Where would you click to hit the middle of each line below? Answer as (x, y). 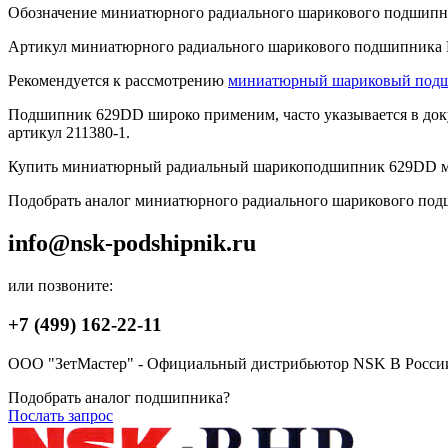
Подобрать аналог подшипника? (119, 397)
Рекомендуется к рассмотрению (118, 81)
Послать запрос (60, 415)
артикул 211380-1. (69, 133)
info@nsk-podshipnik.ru (132, 243)
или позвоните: (60, 286)
